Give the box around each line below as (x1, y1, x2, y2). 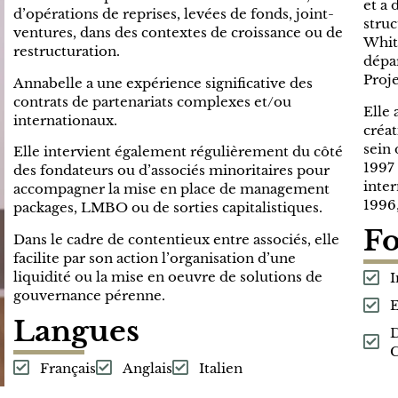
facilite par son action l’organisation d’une (13, 249, 297, 267)
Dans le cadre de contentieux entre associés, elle (13, 230, 340, 248)
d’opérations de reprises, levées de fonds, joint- (13, 5, 335, 23)
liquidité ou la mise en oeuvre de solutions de (13, 267, 323, 285)
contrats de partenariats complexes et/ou (13, 92, 292, 110)
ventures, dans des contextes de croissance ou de (13, 24, 344, 42)
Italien (199, 359, 243, 377)
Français (40, 359, 97, 377)
